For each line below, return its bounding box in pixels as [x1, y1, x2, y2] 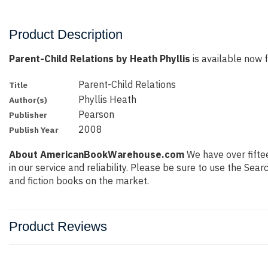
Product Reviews [9, 219, 107, 234]
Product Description [9, 27, 123, 42]
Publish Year [9, 124, 59, 135]
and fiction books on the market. [9, 175, 149, 187]
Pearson [78, 108, 115, 120]
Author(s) [9, 95, 47, 105]
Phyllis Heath [78, 93, 137, 105]
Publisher [9, 109, 47, 120]
